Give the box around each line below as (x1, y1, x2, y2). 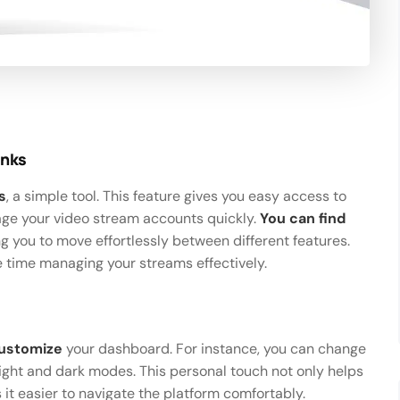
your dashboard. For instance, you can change (62, 338, 366, 358)
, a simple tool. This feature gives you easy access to (6, 186, 346, 205)
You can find (260, 208, 346, 228)
